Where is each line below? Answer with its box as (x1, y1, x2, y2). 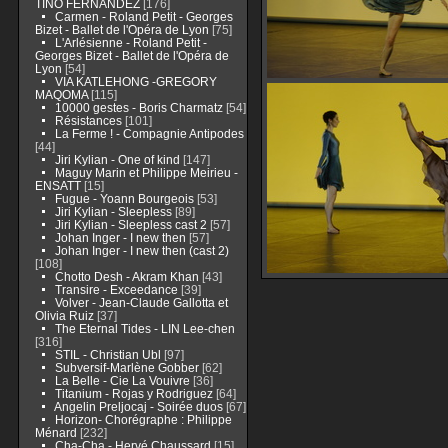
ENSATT (34, 179, 81, 192)
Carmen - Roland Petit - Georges (54, 10, 233, 23)
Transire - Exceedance (54, 283, 178, 296)
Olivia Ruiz (34, 309, 94, 322)
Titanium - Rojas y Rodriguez (54, 387, 213, 400)
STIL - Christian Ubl (54, 348, 161, 361)
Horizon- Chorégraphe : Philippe (54, 413, 232, 426)
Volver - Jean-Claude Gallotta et (54, 296, 228, 309)
